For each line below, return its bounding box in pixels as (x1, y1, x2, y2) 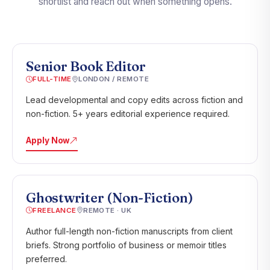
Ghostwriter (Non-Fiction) (26, 189, 193, 206)
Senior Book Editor (26, 58, 146, 75)
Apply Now (26, 135, 70, 145)
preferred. (26, 253, 67, 264)
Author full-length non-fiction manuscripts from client (26, 225, 233, 236)
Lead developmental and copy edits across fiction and (26, 95, 243, 105)
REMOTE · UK (83, 206, 132, 215)
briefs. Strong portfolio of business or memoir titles (26, 239, 227, 250)
